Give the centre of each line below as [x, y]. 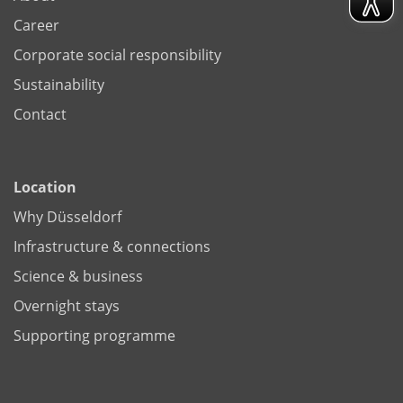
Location [45, 188]
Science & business [78, 277]
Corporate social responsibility [117, 55]
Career [36, 26]
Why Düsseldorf [67, 217]
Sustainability [59, 85]
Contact [40, 115]
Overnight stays [67, 306]
